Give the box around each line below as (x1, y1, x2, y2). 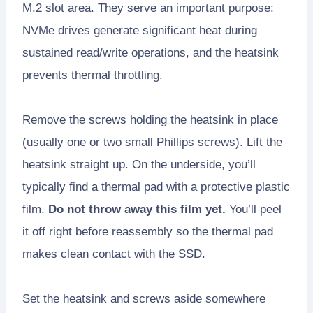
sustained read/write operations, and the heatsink (22, 45, 279, 59)
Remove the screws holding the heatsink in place (22, 112, 278, 126)
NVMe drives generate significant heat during (22, 23, 257, 37)
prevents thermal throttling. (22, 68, 163, 82)
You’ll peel (226, 202, 282, 216)
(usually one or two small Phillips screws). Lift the (22, 135, 282, 149)
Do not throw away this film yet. (48, 202, 226, 216)
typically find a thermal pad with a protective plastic (22, 180, 290, 194)
